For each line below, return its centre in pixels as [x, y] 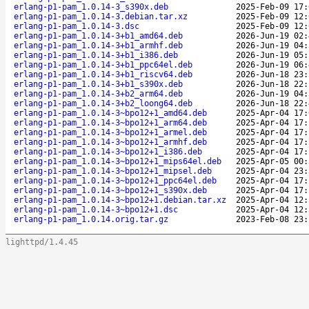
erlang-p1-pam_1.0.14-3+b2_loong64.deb [103, 103]
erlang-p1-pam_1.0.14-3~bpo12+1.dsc [96, 209]
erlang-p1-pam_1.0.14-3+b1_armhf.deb [98, 45]
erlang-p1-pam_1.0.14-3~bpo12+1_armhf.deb [110, 142]
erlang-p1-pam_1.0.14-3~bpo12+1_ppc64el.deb [115, 180]
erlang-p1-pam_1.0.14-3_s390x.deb [91, 7]
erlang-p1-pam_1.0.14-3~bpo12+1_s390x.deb [110, 190]
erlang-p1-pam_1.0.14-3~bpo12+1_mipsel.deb [113, 171]
